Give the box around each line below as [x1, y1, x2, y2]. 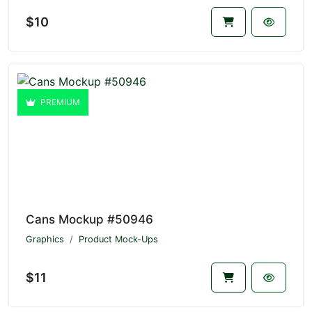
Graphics [26, 234, 64, 245]
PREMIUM [38, 97, 80, 108]
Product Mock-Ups [79, 234, 158, 245]
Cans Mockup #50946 [26, 212, 153, 227]
